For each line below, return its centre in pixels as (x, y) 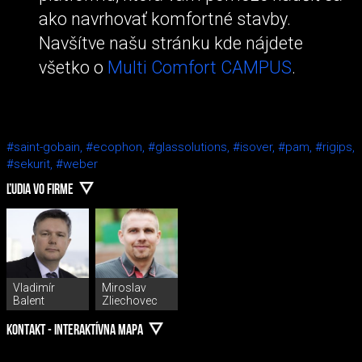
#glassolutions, (190, 147)
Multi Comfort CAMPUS (200, 68)
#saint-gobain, (46, 147)
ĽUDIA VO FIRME (40, 191)
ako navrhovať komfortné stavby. (165, 19)
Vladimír (34, 287)
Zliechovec (130, 300)
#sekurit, (31, 164)
